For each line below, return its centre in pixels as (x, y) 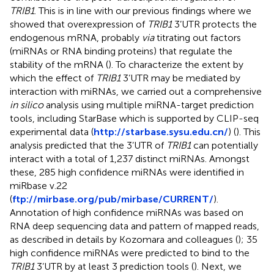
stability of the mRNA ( (59, 64)
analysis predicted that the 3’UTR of (88, 145)
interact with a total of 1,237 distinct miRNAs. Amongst (130, 158)
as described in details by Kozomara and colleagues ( (124, 239)
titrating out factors (198, 37)
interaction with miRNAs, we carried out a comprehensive (136, 91)
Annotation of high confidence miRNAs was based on (127, 212)
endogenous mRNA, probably (76, 37)
